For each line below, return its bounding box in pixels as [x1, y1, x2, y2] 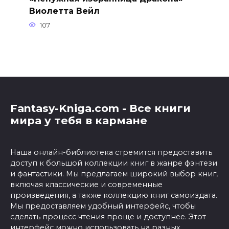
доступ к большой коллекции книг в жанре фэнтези [10, 158, 217, 168]
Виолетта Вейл [29, 6, 100, 16]
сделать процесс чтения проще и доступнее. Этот [10, 212, 206, 222]
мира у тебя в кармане [10, 114, 147, 127]
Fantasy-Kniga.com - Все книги [10, 102, 191, 115]
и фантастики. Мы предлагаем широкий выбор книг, [10, 169, 218, 179]
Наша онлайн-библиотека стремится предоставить [10, 148, 212, 157]
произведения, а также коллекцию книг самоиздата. [10, 191, 217, 200]
